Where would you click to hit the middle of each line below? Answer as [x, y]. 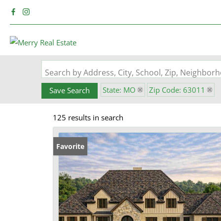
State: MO [119, 90]
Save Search [70, 90]
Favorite [70, 146]
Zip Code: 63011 [177, 90]
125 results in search [88, 117]
